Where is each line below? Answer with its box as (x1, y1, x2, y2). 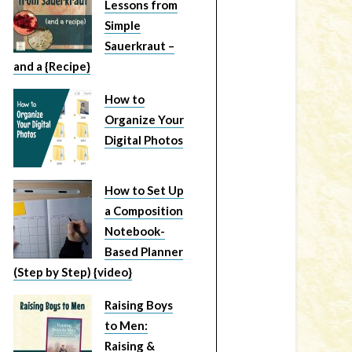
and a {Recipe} (13, 59, 90, 73)
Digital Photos (104, 133, 183, 147)
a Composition (104, 203, 183, 218)
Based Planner (104, 244, 183, 258)
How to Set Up (104, 183, 184, 197)
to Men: (104, 318, 148, 332)
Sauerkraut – (104, 38, 174, 53)
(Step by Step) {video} (13, 265, 132, 279)
